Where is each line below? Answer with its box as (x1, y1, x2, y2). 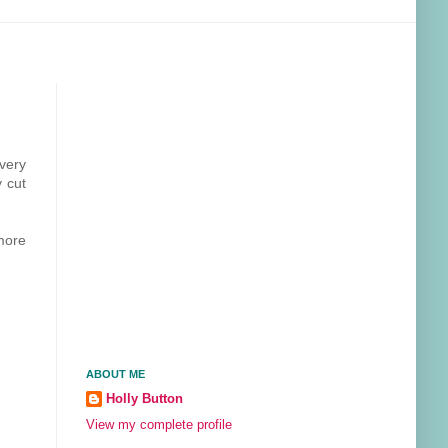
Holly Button (106, 392, 183, 406)
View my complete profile (86, 418, 232, 433)
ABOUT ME (86, 368, 145, 380)
